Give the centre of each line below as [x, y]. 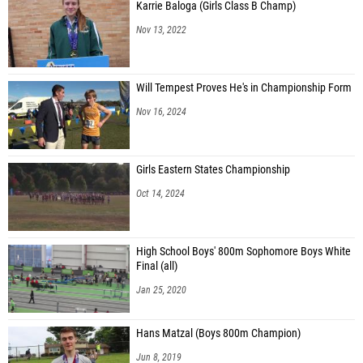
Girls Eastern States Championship [213, 169]
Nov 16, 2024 [161, 111]
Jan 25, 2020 [161, 290]
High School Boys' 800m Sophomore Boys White [243, 251]
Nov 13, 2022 [161, 30]
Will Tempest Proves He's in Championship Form [244, 88]
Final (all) [157, 266]
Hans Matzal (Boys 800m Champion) [218, 333]
